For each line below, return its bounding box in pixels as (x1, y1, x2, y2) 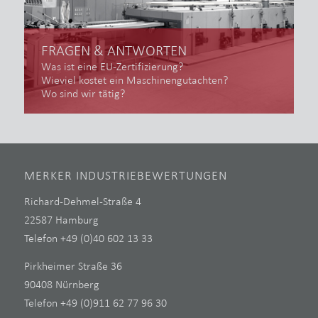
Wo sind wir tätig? (40, 87, 125, 100)
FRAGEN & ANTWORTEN (40, 43, 187, 59)
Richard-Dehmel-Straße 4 (23, 194, 141, 207)
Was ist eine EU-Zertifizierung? (40, 60, 183, 73)
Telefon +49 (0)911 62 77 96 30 (23, 297, 167, 309)
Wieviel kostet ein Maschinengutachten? (40, 74, 228, 87)
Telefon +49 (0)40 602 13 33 (23, 231, 153, 244)
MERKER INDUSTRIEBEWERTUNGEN (23, 169, 227, 182)
